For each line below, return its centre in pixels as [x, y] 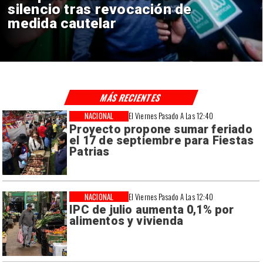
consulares [45, 23]
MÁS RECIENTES [131, 97]
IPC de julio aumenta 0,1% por [152, 210]
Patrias [90, 151]
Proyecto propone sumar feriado [161, 129]
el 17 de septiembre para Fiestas [162, 140]
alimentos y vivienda [126, 221]
